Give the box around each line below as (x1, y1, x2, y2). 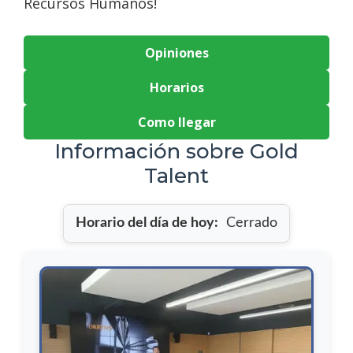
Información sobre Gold (54, 139, 299, 164)
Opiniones (144, 44, 209, 61)
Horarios (149, 79, 204, 96)
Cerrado (222, 216, 277, 230)
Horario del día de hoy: (76, 216, 218, 230)
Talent (144, 163, 209, 188)
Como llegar (137, 113, 216, 131)
